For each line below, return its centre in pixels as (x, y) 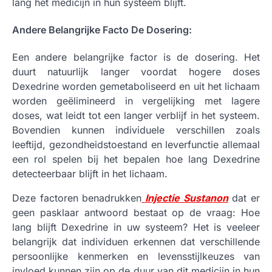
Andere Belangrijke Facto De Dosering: (102, 29)
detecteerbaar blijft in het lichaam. (90, 174)
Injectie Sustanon (185, 198)
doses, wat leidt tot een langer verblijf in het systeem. (136, 116)
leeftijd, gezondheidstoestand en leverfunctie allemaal (136, 145)
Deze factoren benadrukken (77, 198)
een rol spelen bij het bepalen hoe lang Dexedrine (136, 159)
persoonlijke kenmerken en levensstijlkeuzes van (136, 257)
